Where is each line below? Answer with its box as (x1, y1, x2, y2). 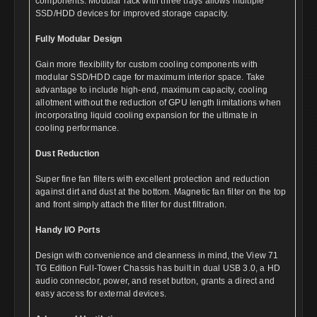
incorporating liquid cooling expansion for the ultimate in (35, 110, 258, 120)
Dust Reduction (35, 148, 100, 158)
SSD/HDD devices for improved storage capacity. (35, 8, 229, 18)
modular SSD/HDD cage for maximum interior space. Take (35, 71, 265, 82)
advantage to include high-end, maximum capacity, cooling (35, 84, 268, 95)
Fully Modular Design (35, 33, 122, 44)
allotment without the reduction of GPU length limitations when (35, 97, 282, 108)
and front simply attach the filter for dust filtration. (35, 199, 226, 209)
